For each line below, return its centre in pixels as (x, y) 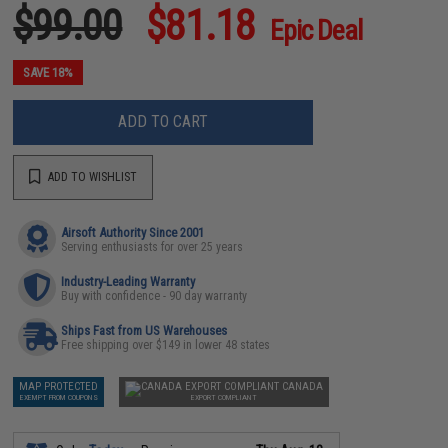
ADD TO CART (163, 121)
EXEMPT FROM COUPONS (58, 397)
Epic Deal (316, 30)
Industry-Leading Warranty (128, 281)
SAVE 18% (48, 72)
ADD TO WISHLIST (91, 177)
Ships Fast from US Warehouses (144, 330)
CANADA (303, 386)
